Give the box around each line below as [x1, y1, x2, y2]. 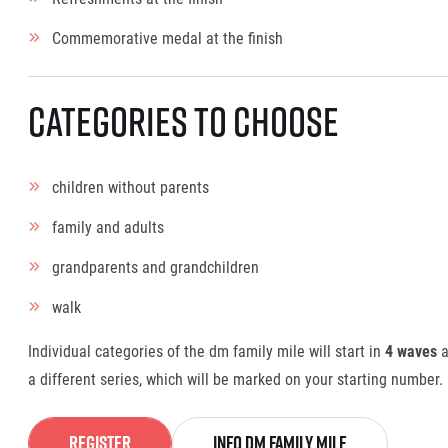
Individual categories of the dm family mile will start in [28, 340, 381, 362]
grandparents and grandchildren [52, 256, 259, 278]
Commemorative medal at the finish [52, 27, 283, 49]
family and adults [52, 216, 164, 238]
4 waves [381, 340, 437, 362]
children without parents [52, 176, 209, 198]
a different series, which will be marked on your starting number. [28, 368, 443, 390]
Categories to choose [28, 94, 339, 149]
